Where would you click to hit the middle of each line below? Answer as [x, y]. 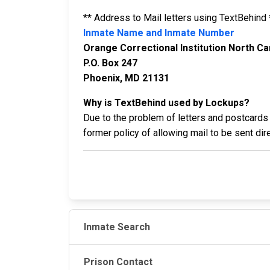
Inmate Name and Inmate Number [159, 33]
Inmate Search [117, 227]
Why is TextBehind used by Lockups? [166, 103]
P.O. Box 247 [110, 63]
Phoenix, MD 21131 [126, 78]
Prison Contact [118, 262]
